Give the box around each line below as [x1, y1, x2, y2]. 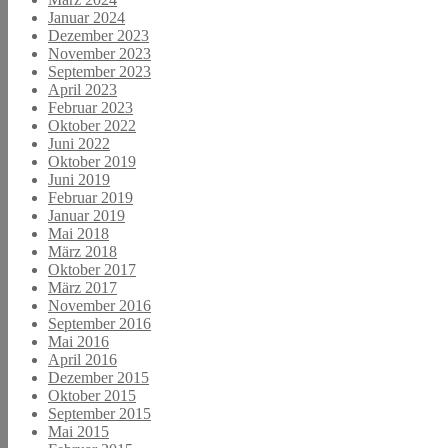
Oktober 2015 [48, 386, 136, 404]
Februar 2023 [48, 98, 133, 116]
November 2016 [48, 296, 151, 314]
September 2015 [48, 404, 151, 422]
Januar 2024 [48, 8, 125, 26]
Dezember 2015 [48, 368, 149, 386]
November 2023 [48, 44, 151, 62]
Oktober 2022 [48, 116, 136, 134]
